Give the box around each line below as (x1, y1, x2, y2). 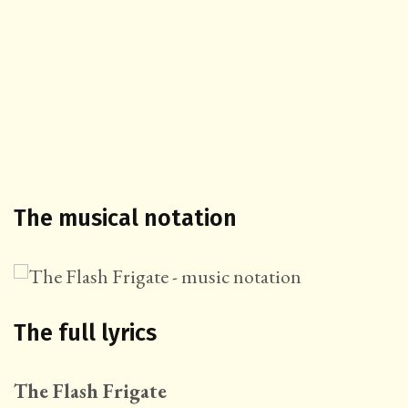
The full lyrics (14, 320, 157, 348)
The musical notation (14, 205, 237, 233)
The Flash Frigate (14, 378, 167, 405)
